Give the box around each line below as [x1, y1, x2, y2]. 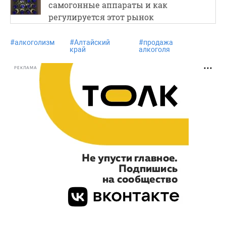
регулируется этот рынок [48, 11, 154, 22]
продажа [143, 38, 173, 46]
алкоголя [138, 45, 170, 53]
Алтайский [74, 38, 110, 46]
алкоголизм [15, 38, 54, 46]
